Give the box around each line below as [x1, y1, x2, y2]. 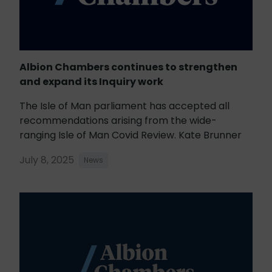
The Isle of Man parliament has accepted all [19, 99, 229, 114]
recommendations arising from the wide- [19, 114, 217, 128]
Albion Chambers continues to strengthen [19, 60, 237, 75]
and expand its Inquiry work [19, 75, 163, 89]
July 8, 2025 [19, 153, 74, 168]
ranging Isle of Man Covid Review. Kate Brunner [19, 128, 242, 143]
